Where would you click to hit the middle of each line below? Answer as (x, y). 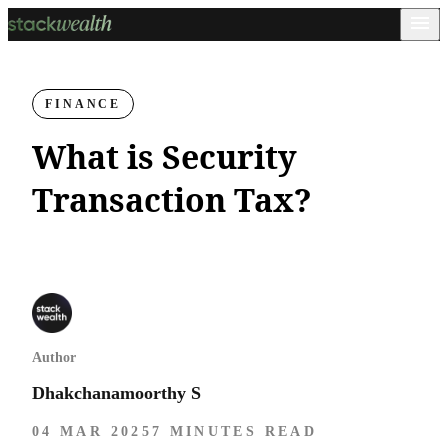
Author (54, 357)
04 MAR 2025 (92, 431)
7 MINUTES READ (234, 431)
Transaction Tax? (172, 199)
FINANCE (83, 104)
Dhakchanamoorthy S (116, 393)
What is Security (164, 156)
